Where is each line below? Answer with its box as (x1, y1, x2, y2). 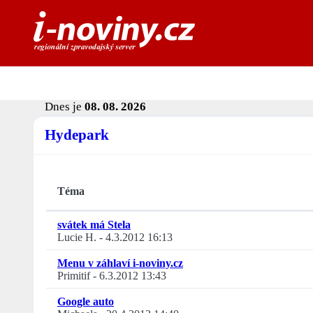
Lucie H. (57, 231, 96, 244)
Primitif (57, 270, 90, 282)
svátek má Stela (57, 219, 131, 231)
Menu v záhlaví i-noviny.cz (57, 257, 183, 270)
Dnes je (45, 100, 85, 114)
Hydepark (45, 126, 109, 143)
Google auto (57, 296, 114, 308)
